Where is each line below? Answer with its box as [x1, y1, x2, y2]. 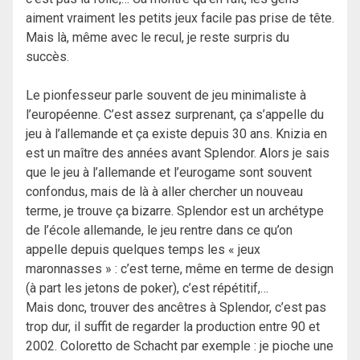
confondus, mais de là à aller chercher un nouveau [26, 184, 303, 200]
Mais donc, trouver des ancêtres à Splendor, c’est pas [26, 300, 326, 316]
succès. [26, 49, 69, 65]
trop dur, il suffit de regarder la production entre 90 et [26, 319, 320, 335]
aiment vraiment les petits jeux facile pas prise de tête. [26, 10, 334, 27]
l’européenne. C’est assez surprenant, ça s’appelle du [26, 107, 324, 123]
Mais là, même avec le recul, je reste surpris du [26, 30, 289, 46]
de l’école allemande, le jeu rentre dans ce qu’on [26, 223, 292, 239]
